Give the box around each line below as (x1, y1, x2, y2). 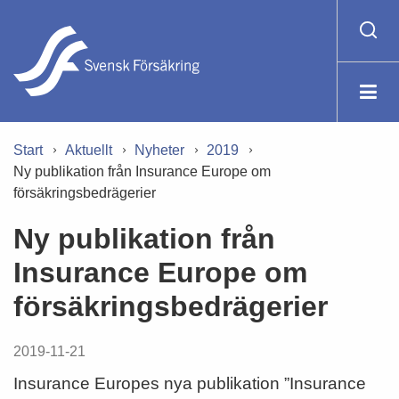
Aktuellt (65, 142, 112, 158)
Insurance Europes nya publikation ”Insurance (13, 374, 366, 393)
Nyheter (134, 142, 184, 158)
